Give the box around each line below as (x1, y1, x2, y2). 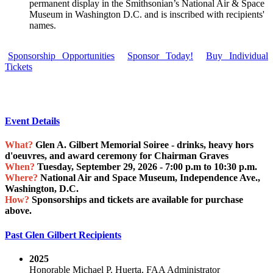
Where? (5, 172, 38, 183)
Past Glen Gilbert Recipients (5, 229, 121, 240)
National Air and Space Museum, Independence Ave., (38, 172, 260, 183)
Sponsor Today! (127, 50, 193, 61)
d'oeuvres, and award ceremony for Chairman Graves (5, 151, 229, 161)
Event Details (5, 116, 60, 127)
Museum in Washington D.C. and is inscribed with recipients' (29, 9, 264, 19)
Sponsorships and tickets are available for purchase (32, 194, 243, 205)
